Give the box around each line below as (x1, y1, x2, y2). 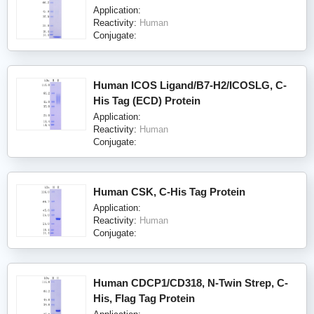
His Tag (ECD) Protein (93, 94, 200, 107)
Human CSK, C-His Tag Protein (93, 185, 245, 198)
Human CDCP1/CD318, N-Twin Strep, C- (93, 276, 288, 289)
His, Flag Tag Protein (93, 292, 195, 304)
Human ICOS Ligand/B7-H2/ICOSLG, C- (93, 78, 287, 91)
